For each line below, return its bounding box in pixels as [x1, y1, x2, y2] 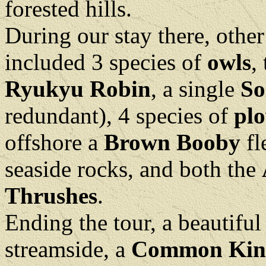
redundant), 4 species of [5, 103, 234, 128]
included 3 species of [5, 49, 207, 75]
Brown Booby [104, 129, 240, 155]
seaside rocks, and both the [5, 156, 262, 182]
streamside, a [5, 236, 131, 262]
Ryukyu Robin [5, 76, 151, 102]
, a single [151, 76, 240, 102]
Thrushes [5, 183, 97, 208]
